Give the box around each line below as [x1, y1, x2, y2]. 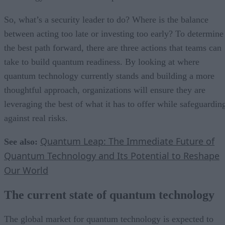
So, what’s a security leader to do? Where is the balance [4, 15, 208, 25]
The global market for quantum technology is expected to [4, 213, 213, 224]
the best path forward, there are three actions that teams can [4, 43, 221, 53]
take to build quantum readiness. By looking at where [4, 57, 199, 67]
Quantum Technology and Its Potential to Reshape [4, 150, 219, 162]
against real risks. [4, 113, 68, 124]
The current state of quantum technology [4, 188, 214, 201]
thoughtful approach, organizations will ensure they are [4, 85, 205, 95]
